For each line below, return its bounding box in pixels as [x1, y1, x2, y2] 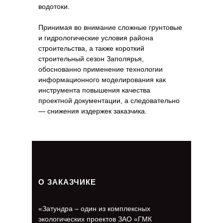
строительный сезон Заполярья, [38, 55, 144, 63]
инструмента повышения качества [38, 86, 150, 94]
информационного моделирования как [38, 76, 166, 84]
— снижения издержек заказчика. [38, 107, 147, 115]
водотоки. [38, 2, 70, 10]
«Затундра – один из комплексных [38, 205, 150, 213]
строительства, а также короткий [38, 44, 144, 52]
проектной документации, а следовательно [38, 97, 180, 105]
